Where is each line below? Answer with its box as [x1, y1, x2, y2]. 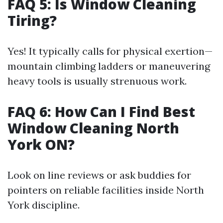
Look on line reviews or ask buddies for [7, 169, 191, 181]
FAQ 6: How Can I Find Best [7, 102, 195, 121]
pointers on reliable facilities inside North [7, 184, 204, 196]
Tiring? [7, 11, 57, 30]
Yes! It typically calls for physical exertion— [7, 45, 213, 57]
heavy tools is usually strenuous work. [7, 75, 187, 87]
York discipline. [7, 199, 80, 211]
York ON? [7, 135, 75, 154]
